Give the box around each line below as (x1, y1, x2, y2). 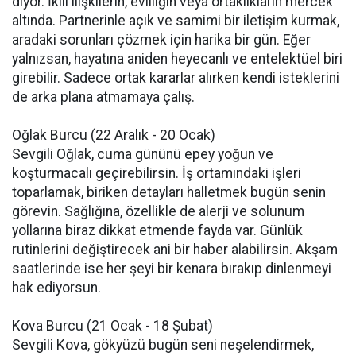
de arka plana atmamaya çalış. (12, 89, 195, 105)
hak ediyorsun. (12, 280, 101, 296)
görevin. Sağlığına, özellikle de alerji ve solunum (12, 203, 304, 219)
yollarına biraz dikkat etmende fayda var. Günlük (12, 222, 303, 238)
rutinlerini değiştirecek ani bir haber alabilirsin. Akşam (12, 242, 338, 257)
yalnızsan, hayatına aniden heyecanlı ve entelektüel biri (12, 51, 342, 67)
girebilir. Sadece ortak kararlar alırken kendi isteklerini (12, 70, 339, 86)
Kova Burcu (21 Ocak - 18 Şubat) (12, 318, 213, 334)
